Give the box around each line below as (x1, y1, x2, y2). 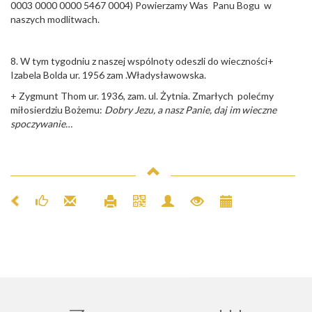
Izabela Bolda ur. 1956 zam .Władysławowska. (10, 68, 206, 81)
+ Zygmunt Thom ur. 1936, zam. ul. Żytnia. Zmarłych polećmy (10, 89, 274, 102)
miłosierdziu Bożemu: (10, 103, 104, 116)
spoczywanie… (10, 117, 72, 130)
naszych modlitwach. (10, 13, 100, 25)
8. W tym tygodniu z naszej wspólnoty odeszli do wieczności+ (10, 54, 274, 67)
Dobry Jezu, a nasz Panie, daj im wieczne (104, 103, 276, 116)
